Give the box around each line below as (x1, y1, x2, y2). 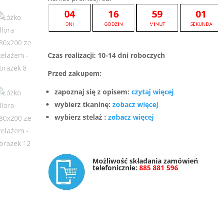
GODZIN (104, 20, 123, 27)
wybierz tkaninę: (54, 100, 113, 109)
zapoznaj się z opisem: (54, 87, 132, 96)
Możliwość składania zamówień (92, 156, 199, 165)
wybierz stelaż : (54, 112, 109, 122)
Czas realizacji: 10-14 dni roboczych (48, 51, 165, 60)
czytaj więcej (131, 87, 174, 96)
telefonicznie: (92, 163, 140, 172)
